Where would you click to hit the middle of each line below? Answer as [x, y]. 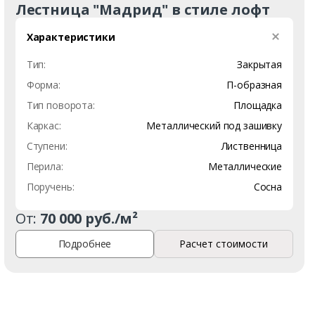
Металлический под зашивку [214, 125]
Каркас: [44, 125]
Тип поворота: [60, 105]
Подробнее [85, 244]
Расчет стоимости [224, 244]
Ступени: [47, 146]
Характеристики [71, 37]
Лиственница [251, 146]
